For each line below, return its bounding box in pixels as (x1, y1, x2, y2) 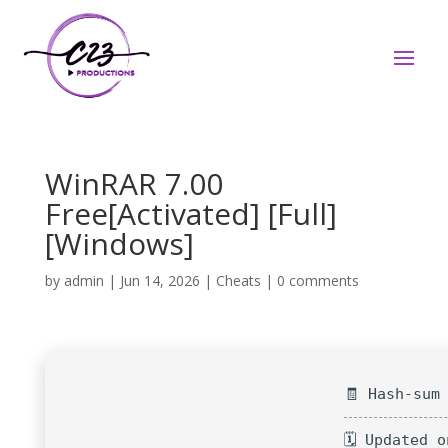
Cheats (215, 271, 261, 290)
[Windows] (44, 223, 194, 264)
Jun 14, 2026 (119, 271, 200, 290)
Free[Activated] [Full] (44, 193, 337, 234)
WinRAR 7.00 (44, 163, 223, 204)
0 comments (276, 271, 359, 290)
